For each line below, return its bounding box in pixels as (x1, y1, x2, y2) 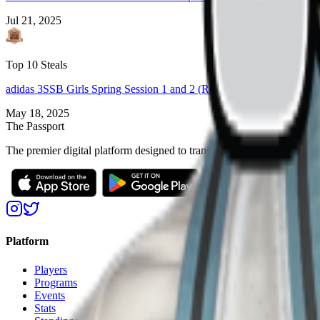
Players (34, 263, 67, 276)
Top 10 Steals (6, 59, 67, 71)
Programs (34, 276, 77, 289)
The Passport (6, 120, 64, 133)
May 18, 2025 (6, 107, 69, 120)
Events (34, 289, 65, 301)
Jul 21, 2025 (6, 14, 61, 27)
